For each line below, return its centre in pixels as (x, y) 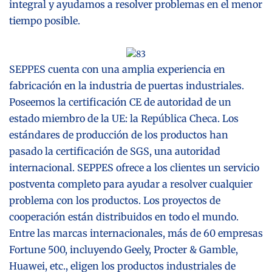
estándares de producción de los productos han (119, 134)
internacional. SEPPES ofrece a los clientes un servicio (134, 167)
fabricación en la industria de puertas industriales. (127, 85)
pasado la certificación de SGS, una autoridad (115, 151)
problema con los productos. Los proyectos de (115, 200)
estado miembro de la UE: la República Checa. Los (124, 118)
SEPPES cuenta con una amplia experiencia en (117, 69)
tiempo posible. (45, 20)
